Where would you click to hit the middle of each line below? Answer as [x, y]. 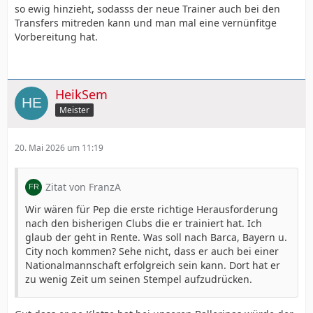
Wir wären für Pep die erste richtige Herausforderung [152, 209]
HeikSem [81, 94]
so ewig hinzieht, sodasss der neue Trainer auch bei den [147, 8]
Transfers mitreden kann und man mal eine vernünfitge [146, 22]
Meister [74, 110]
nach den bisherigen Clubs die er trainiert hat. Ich [144, 223]
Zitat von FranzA [83, 187]
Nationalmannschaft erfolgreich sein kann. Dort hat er [153, 265]
